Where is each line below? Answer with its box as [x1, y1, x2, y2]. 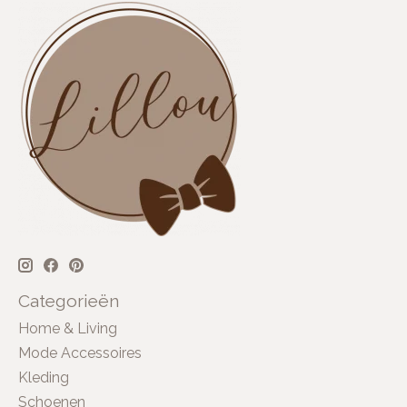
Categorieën [18, 290, 119, 311]
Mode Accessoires [18, 344, 142, 362]
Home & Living [18, 320, 117, 338]
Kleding [18, 369, 69, 387]
